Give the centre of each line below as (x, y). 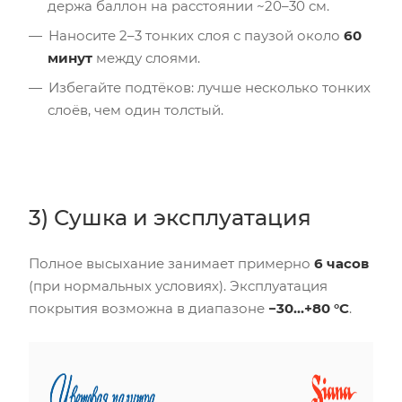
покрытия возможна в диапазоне (149, 308)
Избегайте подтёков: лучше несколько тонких (210, 87)
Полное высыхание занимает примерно (171, 263)
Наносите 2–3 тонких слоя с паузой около (196, 35)
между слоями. (146, 57)
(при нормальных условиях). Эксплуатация (178, 285)
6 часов (341, 263)
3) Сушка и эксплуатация (170, 217)
